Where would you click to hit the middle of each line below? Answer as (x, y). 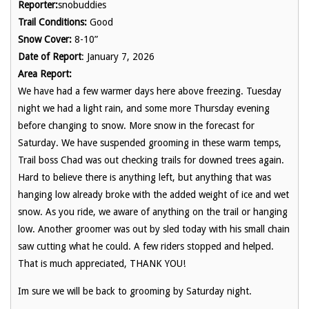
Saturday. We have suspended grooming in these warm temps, (150, 143)
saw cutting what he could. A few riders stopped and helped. (146, 247)
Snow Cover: (45, 40)
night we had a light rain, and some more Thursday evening (144, 109)
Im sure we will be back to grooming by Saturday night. (135, 291)
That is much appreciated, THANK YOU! (103, 264)
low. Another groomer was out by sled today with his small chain (154, 229)
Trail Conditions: (52, 22)
